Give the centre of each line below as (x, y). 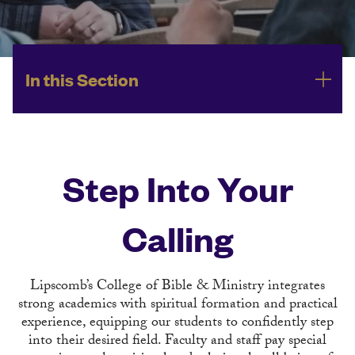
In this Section (82, 79)
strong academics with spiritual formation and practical (177, 305)
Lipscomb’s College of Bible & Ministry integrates (177, 287)
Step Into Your (177, 189)
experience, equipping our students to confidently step (177, 324)
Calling (177, 239)
